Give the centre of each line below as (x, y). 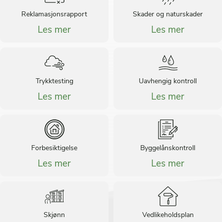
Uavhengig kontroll (168, 82)
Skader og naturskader (168, 15)
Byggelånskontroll (168, 149)
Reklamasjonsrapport (54, 15)
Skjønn (54, 216)
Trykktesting (54, 82)
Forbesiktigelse (54, 149)
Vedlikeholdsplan (168, 216)
